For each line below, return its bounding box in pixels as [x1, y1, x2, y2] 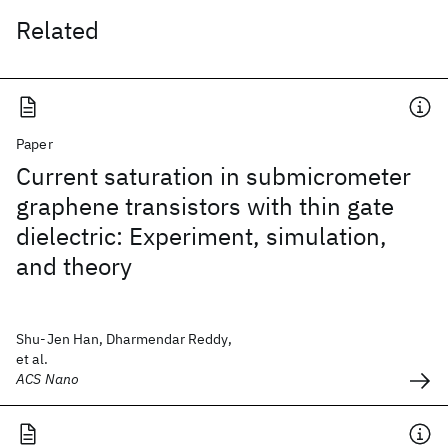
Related [16, 14, 99, 46]
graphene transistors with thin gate [16, 190, 394, 222]
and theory [16, 250, 132, 282]
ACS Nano [16, 370, 80, 388]
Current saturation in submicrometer [16, 160, 411, 192]
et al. [16, 350, 48, 368]
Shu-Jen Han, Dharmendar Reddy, [16, 330, 232, 348]
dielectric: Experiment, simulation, [16, 220, 387, 252]
